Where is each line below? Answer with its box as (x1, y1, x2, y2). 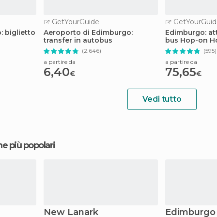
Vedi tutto (142, 94, 182, 104)
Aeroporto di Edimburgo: (44, 28, 133, 37)
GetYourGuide (50, 17, 99, 26)
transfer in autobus (44, 36, 112, 45)
